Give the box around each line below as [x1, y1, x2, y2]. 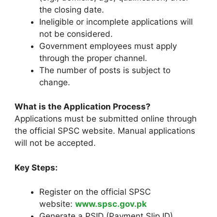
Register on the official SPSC [39, 187, 151, 197]
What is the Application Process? [15, 102, 151, 112]
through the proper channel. [39, 53, 147, 63]
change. [39, 77, 70, 87]
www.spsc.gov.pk [75, 199, 147, 209]
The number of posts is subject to [39, 65, 170, 75]
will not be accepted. [15, 138, 96, 148]
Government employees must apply [39, 41, 177, 51]
